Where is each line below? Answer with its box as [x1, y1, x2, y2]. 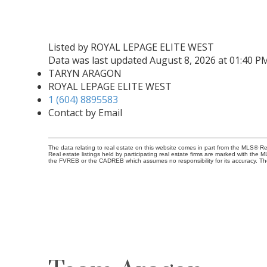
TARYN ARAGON [48, 67, 122, 80]
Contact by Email [48, 106, 122, 120]
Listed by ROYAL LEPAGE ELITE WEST [48, 41, 214, 54]
